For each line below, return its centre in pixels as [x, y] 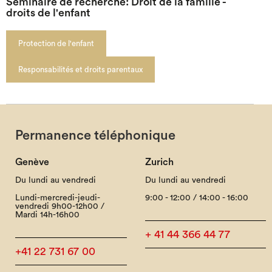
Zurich [159, 162]
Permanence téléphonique [95, 135]
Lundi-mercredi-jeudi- [57, 198]
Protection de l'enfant [56, 43]
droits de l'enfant [48, 13]
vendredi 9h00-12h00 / [59, 206]
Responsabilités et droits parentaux [80, 70]
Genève [32, 162]
